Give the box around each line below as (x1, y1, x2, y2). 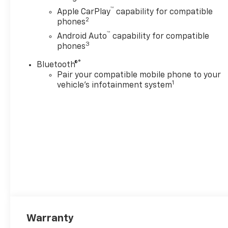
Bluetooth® (37, 61, 78, 69)
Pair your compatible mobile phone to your (57, 71, 221, 79)
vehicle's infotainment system (57, 81, 173, 90)
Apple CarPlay (57, 8, 111, 16)
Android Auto (57, 32, 107, 41)
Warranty (26, 213, 74, 224)
